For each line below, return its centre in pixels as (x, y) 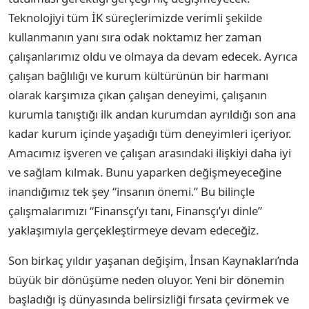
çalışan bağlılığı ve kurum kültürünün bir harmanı (138, 75)
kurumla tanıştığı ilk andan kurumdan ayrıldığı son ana (152, 114)
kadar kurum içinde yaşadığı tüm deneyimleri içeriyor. (150, 133)
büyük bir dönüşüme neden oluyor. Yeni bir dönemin (146, 279)
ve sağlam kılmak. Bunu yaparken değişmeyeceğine (145, 172)
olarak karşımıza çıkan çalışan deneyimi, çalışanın (138, 94)
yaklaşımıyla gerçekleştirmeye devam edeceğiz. (133, 230)
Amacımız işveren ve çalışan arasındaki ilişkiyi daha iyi (150, 152)
